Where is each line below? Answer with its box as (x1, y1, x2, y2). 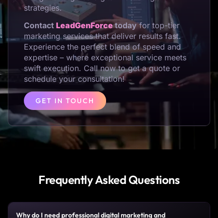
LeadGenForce (56, 20, 113, 31)
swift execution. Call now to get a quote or (24, 63, 180, 73)
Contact (24, 20, 56, 31)
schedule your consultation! (24, 74, 125, 84)
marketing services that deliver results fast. (24, 31, 181, 41)
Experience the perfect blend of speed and (24, 42, 181, 52)
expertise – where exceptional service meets (24, 53, 186, 63)
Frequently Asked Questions (38, 172, 180, 187)
